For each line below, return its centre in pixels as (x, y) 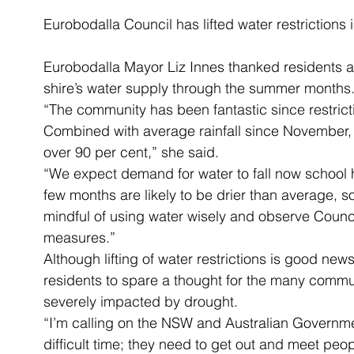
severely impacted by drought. (141, 301)
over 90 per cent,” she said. (131, 152)
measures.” (79, 237)
